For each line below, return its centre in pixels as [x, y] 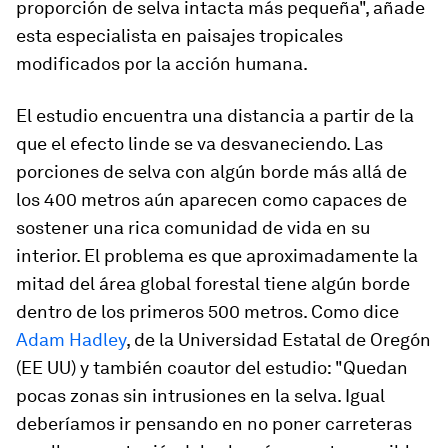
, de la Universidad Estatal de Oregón [278, 339]
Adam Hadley [71, 339]
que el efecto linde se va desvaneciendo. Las [199, 143]
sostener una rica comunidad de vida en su [193, 227]
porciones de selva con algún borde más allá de [211, 171]
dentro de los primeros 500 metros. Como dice [207, 311]
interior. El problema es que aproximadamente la [217, 255]
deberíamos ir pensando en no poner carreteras [214, 423]
